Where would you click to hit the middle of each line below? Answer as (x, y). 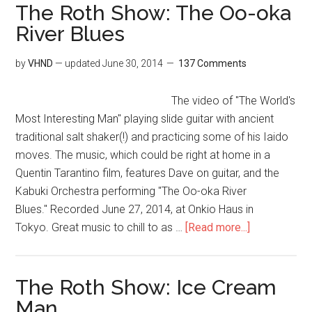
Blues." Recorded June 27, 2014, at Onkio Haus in (135, 209)
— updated (78, 63)
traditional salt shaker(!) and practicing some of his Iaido (152, 136)
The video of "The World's (234, 100)
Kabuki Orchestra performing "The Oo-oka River (131, 191)
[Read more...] (218, 227)
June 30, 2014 (133, 63)
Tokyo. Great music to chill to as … (101, 227)
